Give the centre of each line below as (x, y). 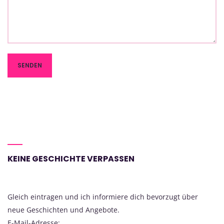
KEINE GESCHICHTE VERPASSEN (71, 159)
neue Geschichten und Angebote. (63, 210)
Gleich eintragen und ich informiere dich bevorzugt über (103, 197)
